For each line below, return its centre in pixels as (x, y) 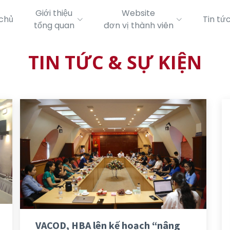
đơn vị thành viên (138, 25)
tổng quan (54, 25)
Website (138, 13)
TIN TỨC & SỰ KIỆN (115, 62)
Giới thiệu (54, 13)
